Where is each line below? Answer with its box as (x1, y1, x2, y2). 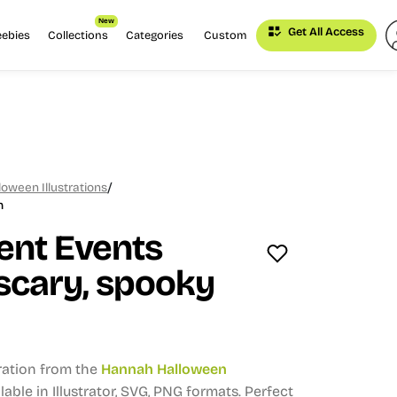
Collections (47, 28, 108, 42)
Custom (203, 28, 246, 42)
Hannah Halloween (101, 361, 227, 378)
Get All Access (285, 24, 365, 38)
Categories (126, 28, 184, 42)
